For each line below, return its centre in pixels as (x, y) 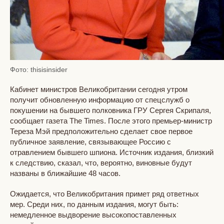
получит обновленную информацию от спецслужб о (100, 99)
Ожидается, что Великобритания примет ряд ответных (104, 193)
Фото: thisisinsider (39, 69)
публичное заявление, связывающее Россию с (90, 141)
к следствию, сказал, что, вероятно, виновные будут (101, 162)
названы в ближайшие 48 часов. (65, 173)
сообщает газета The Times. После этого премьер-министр (111, 120)
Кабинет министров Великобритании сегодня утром (99, 89)
